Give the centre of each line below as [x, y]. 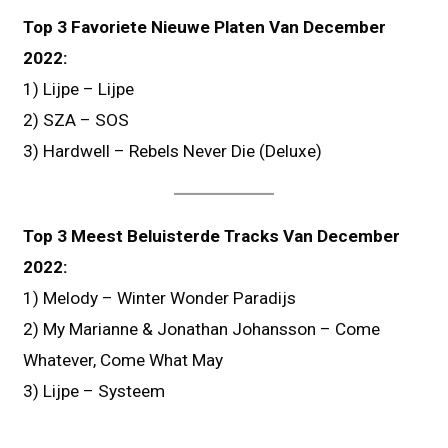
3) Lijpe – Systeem [94, 391]
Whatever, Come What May [123, 360]
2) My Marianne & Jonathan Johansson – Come [202, 329]
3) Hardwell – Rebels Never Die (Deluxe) [173, 150]
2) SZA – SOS [76, 119]
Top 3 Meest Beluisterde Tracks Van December [212, 236]
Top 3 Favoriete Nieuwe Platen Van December [205, 26]
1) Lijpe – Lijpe [79, 88]
